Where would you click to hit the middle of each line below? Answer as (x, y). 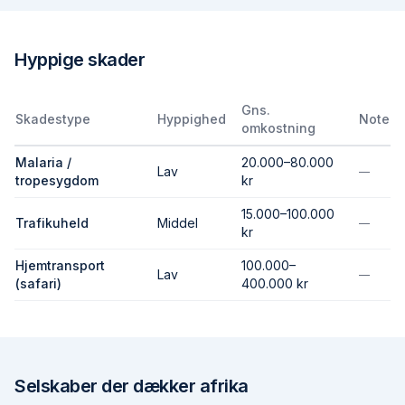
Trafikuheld (52, 223)
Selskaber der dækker (107, 386)
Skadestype (53, 119)
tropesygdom (57, 180)
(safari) (38, 283)
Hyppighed (192, 119)
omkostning (278, 128)
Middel (178, 223)
